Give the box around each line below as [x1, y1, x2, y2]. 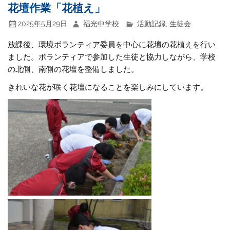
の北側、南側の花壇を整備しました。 [8, 64, 139, 74]
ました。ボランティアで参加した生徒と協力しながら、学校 [8, 52, 216, 62]
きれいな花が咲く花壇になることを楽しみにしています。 [8, 83, 208, 92]
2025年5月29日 [18, 19, 68, 28]
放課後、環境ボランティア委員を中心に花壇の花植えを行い [8, 40, 216, 49]
